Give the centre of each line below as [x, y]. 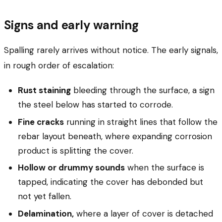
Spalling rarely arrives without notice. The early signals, [111, 50]
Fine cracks [41, 122]
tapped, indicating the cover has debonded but [111, 182]
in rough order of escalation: [59, 66]
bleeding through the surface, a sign [143, 90]
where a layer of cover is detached [143, 214]
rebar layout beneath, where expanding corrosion [115, 136]
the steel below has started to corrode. [95, 105]
